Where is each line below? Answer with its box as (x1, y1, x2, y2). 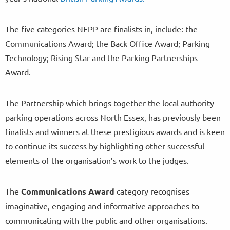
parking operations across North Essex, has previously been (5, 111, 221, 122)
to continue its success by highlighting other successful (5, 140, 204, 151)
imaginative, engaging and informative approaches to (5, 200, 199, 211)
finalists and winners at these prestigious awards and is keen (5, 126, 225, 137)
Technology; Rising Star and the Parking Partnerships (5, 52, 198, 63)
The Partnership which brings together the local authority (5, 97, 214, 108)
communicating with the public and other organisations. (5, 215, 207, 225)
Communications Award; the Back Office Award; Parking (5, 37, 210, 48)
